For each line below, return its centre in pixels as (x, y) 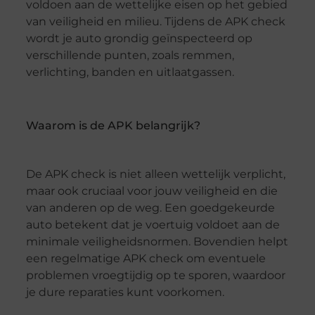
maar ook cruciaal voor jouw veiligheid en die (152, 191)
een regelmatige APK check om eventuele (146, 259)
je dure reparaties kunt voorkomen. (125, 292)
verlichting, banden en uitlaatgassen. (130, 72)
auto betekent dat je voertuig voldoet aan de (153, 225)
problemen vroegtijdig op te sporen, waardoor (155, 276)
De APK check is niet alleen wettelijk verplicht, (155, 174)
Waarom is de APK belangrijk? (113, 125)
